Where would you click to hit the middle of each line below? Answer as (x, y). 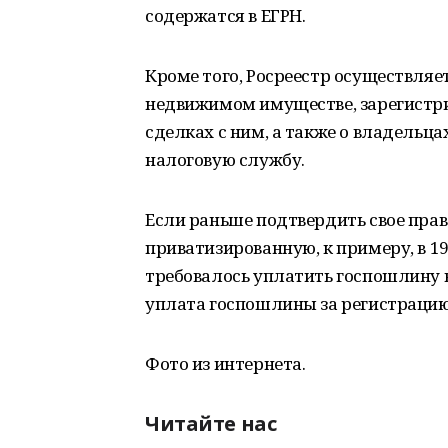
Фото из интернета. (225, 363)
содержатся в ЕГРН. (225, 15)
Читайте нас (211, 423)
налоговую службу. (225, 159)
